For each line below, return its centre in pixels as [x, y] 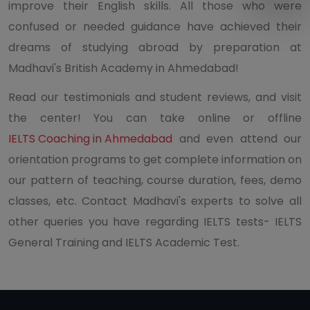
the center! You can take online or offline [155, 118]
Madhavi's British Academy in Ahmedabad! [124, 68]
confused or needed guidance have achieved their [155, 26]
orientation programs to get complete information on [155, 159]
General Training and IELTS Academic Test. [124, 242]
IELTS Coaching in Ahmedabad [90, 138]
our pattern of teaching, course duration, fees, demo [155, 180]
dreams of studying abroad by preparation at [155, 47]
